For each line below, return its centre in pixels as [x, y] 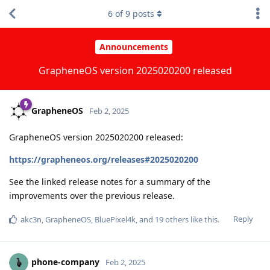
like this [203, 219]
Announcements [133, 47]
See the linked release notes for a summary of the [110, 181]
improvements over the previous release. [92, 195]
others [176, 219]
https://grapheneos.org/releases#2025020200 [104, 159]
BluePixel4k [115, 219]
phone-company [65, 262]
